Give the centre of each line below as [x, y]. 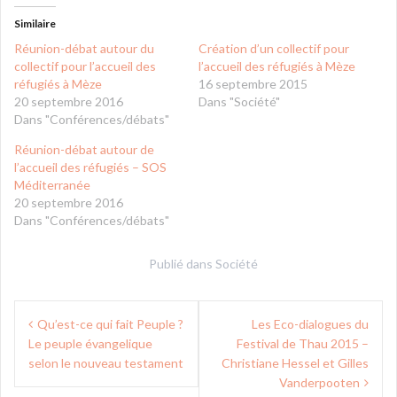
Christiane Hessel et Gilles [295, 363]
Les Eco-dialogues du [310, 324]
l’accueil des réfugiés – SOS [90, 167]
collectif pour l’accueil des [85, 66]
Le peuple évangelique [90, 343]
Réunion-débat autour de [84, 149]
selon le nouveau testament [106, 363]
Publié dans [182, 264]
